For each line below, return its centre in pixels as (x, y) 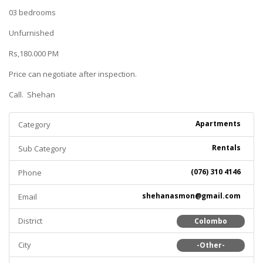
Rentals (226, 148)
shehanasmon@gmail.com (191, 196)
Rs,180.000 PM (34, 53)
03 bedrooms (33, 12)
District (30, 221)
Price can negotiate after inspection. (74, 74)
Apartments (218, 124)
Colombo (211, 221)
